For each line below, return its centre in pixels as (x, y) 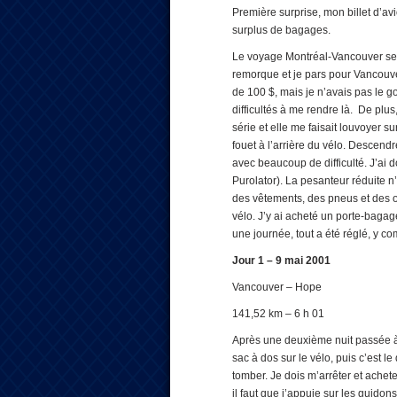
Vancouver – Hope (277, 287)
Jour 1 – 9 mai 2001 (281, 261)
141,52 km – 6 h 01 (278, 314)
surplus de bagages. (281, 30)
